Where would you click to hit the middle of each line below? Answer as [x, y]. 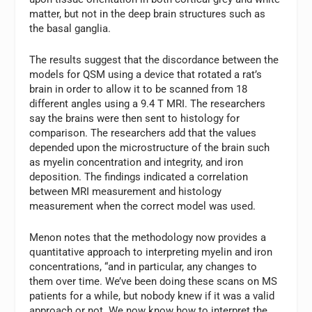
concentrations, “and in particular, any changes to [143, 267]
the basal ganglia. [70, 29]
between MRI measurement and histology [126, 192]
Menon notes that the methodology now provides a [148, 238]
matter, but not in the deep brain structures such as [148, 14]
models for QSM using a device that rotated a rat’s [146, 75]
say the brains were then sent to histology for [135, 119]
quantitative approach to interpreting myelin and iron [151, 252]
